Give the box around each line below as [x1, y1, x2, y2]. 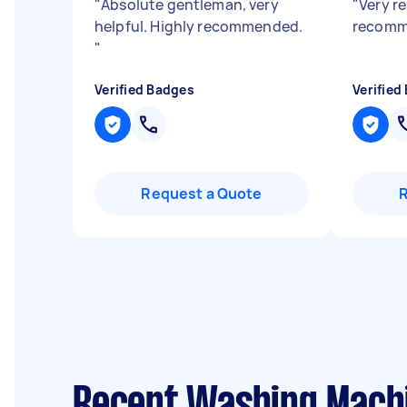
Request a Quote [141, 184, 263, 203]
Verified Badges [94, 81, 194, 98]
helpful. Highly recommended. [94, 16, 303, 36]
